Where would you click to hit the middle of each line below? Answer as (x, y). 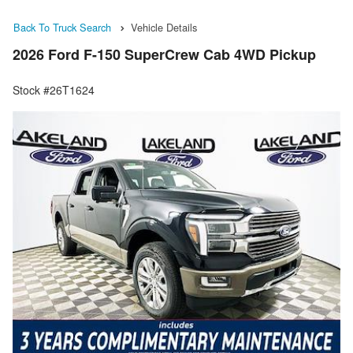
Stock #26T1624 (54, 90)
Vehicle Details (164, 27)
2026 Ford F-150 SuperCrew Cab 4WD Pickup (164, 55)
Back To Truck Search (62, 27)
